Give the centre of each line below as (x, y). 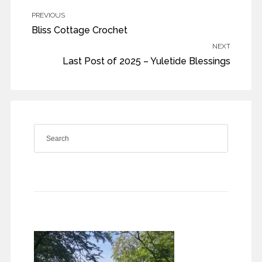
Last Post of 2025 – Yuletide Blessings (147, 61)
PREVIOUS (48, 15)
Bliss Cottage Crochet (79, 30)
